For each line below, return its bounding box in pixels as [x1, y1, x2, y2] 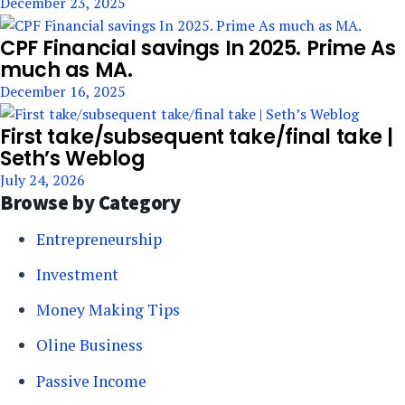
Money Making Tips [36, 299, 180, 321]
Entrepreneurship [36, 229, 162, 250]
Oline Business [36, 334, 143, 356]
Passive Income [36, 370, 146, 391]
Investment [36, 264, 118, 286]
